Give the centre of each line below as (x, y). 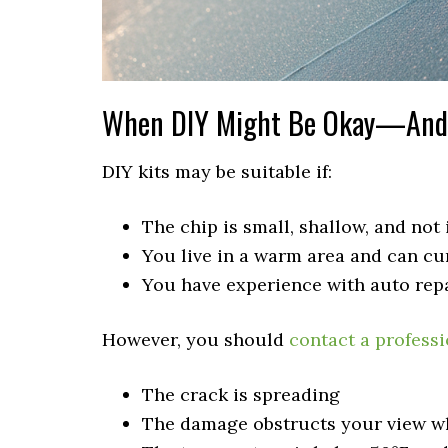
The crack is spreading (241, 395)
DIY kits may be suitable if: (217, 172)
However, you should (195, 340)
